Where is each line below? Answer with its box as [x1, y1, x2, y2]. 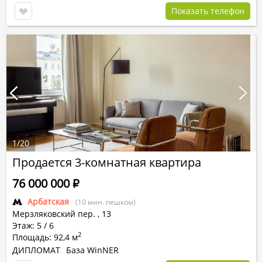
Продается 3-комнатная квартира [12, 154, 201, 170]
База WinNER [66, 244, 119, 256]
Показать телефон [171, 5, 244, 16]
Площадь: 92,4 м [12, 232, 78, 243]
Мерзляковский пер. [12, 208, 95, 219]
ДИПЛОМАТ [12, 244, 60, 256]
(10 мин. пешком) [75, 197, 136, 207]
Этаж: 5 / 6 [12, 220, 54, 231]
